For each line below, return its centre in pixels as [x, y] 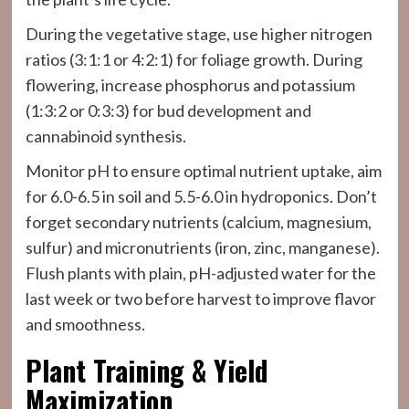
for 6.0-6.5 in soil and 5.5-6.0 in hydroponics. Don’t [201, 196]
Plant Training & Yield [147, 370]
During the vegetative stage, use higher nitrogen [199, 34]
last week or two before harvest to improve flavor [200, 299]
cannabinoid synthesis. [105, 136]
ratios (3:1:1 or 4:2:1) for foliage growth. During [194, 59]
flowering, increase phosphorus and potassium [190, 85]
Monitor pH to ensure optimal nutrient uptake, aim [203, 171]
